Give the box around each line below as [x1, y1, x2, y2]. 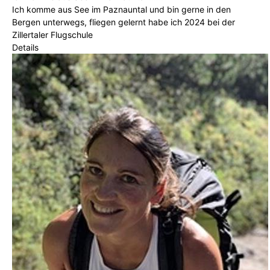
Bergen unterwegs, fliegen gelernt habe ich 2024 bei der [12, 16, 235, 27]
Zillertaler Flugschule [12, 29, 93, 40]
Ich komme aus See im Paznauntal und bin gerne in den [12, 4, 231, 14]
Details [12, 42, 39, 52]
